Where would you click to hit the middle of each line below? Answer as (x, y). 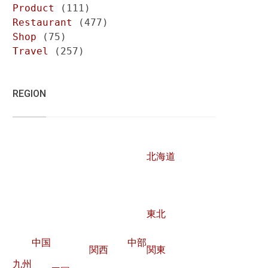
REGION (30, 94)
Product (34, 8)
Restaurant (43, 22)
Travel (31, 51)
